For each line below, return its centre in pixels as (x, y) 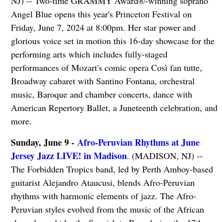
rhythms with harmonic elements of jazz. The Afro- (103, 196)
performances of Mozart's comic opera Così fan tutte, (106, 68)
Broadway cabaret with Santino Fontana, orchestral (103, 81)
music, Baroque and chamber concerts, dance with (101, 94)
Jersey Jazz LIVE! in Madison (69, 156)
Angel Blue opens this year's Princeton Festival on (101, 14)
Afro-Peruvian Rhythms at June (138, 142)
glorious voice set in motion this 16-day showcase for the (112, 41)
